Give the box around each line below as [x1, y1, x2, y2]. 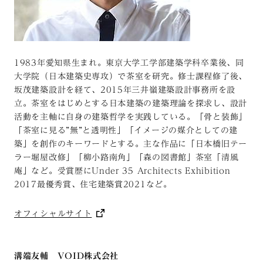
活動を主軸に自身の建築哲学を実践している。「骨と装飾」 [14, 112, 247, 121]
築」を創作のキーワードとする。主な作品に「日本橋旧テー [14, 139, 247, 148]
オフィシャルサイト [14, 209, 92, 218]
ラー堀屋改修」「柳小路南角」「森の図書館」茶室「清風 [14, 153, 239, 161]
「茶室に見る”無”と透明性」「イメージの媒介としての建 [14, 126, 238, 134]
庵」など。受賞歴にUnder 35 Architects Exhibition [14, 166, 231, 175]
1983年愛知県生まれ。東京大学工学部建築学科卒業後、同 [14, 58, 244, 67]
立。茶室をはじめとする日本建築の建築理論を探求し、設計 [14, 99, 247, 107]
